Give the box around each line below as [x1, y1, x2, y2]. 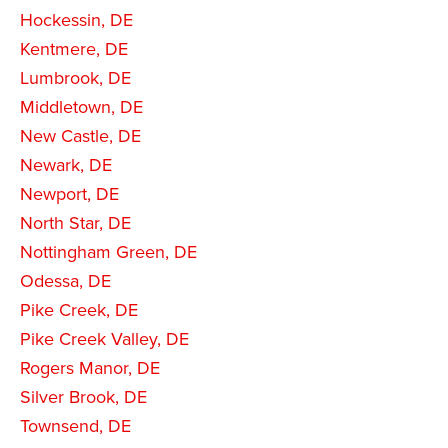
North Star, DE [20, 211, 131, 234]
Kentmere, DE [20, 37, 128, 60]
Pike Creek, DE [20, 298, 138, 321]
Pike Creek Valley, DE [20, 327, 189, 350]
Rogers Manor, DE [20, 356, 160, 379]
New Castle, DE [20, 124, 141, 147]
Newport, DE [20, 182, 119, 205]
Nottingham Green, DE [20, 240, 197, 263]
